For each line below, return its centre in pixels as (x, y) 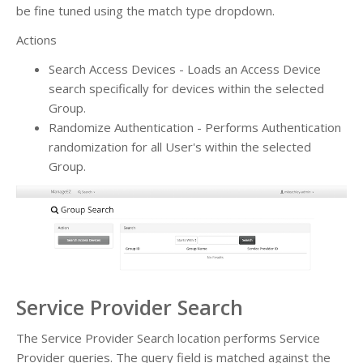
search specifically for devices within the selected (186, 88)
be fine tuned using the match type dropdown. (145, 10)
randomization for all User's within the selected (180, 146)
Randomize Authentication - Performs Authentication (195, 127)
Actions (36, 39)
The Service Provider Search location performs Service (168, 337)
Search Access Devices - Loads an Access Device (185, 68)
